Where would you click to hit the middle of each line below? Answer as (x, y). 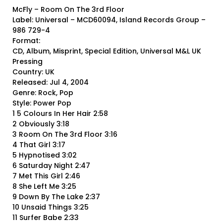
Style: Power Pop (42, 103)
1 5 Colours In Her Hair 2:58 (60, 114)
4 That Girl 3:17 (39, 145)
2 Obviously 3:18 (41, 124)
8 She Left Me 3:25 (44, 187)
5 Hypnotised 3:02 (45, 155)
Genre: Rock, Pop (43, 93)
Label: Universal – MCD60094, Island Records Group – (109, 20)
